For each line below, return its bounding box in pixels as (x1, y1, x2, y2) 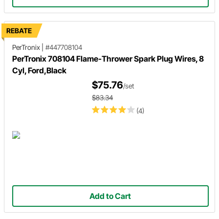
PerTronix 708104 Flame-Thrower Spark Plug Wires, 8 (12, 54, 204, 64)
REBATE (6, 26, 32, 35)
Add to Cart (89, 191, 131, 201)
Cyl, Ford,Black (12, 66, 66, 75)
